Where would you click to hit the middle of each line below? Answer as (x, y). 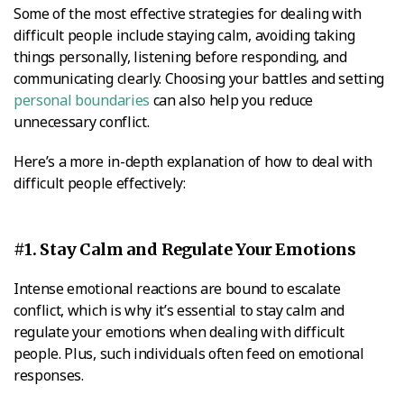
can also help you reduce (231, 100)
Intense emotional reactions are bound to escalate (177, 288)
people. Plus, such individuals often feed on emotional (189, 353)
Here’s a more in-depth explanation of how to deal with (193, 161)
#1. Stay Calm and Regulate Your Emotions (185, 249)
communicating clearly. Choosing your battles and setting (199, 78)
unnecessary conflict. (82, 121)
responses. (49, 375)
